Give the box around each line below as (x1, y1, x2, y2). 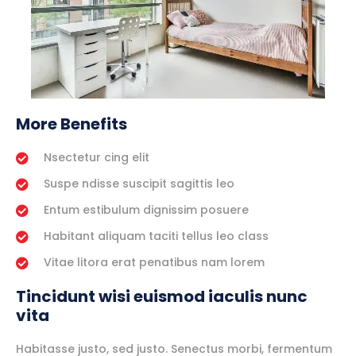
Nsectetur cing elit (44, 149, 149, 166)
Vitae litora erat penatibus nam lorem (44, 254, 265, 271)
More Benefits (16, 113, 127, 136)
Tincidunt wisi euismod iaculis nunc (16, 285, 308, 308)
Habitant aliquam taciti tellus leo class (44, 228, 269, 245)
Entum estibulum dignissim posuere (44, 202, 249, 219)
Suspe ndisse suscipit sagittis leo (44, 176, 234, 192)
